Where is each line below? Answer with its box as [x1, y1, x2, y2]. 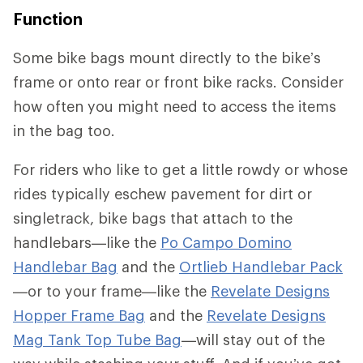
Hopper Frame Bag [13, 306, 145, 325]
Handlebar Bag [13, 258, 117, 276]
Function [13, 9, 83, 29]
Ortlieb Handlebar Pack [179, 258, 343, 276]
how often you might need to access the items [13, 97, 336, 116]
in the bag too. [13, 122, 115, 140]
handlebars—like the [13, 233, 160, 252]
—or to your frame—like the [13, 282, 211, 301]
